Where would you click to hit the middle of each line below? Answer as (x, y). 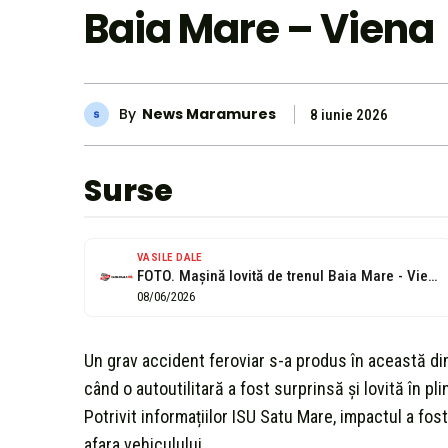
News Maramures (209, 114)
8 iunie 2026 (349, 114)
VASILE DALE (169, 257)
